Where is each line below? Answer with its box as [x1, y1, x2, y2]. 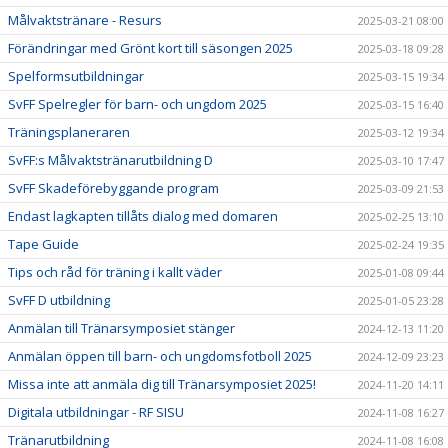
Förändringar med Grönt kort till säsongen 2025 [8, 38, 293, 57]
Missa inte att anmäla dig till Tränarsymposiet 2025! [8, 374, 316, 393]
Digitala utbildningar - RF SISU [8, 402, 184, 421]
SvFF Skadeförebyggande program [8, 178, 219, 197]
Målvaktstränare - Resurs [8, 10, 162, 29]
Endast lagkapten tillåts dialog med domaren [8, 206, 278, 225]
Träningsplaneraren [8, 122, 130, 141]
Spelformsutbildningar [8, 66, 144, 85]
